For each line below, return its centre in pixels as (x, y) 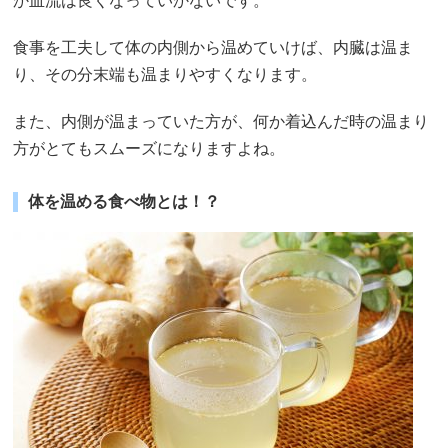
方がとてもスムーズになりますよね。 (149, 148)
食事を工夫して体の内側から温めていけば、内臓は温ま (213, 47)
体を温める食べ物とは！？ (124, 201)
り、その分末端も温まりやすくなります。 (165, 74)
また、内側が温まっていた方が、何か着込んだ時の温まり (221, 121)
